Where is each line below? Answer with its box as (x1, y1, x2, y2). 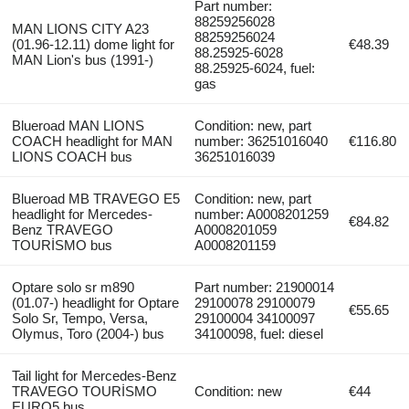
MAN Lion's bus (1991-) (11, 52, 153, 68)
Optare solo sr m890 (11, 279, 134, 296)
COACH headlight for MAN (11, 133, 173, 150)
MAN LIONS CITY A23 (11, 21, 149, 37)
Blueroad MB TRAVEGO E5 (11, 191, 180, 207)
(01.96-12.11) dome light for (11, 37, 174, 53)
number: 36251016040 (194, 133, 329, 150)
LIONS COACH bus (11, 149, 132, 165)
